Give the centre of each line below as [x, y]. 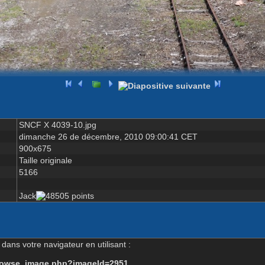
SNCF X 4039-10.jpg [57, 125]
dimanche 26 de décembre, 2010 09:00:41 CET [108, 136]
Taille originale [45, 160]
